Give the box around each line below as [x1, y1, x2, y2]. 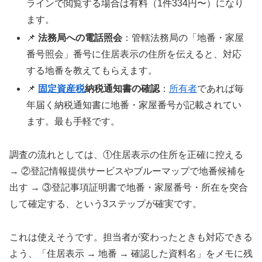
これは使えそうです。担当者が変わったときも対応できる [9, 232, 253, 242]
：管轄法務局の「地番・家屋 [122, 32, 244, 43]
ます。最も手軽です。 [26, 116, 120, 127]
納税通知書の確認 [85, 84, 160, 94]
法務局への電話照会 [38, 32, 123, 43]
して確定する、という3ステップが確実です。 [9, 198, 202, 209]
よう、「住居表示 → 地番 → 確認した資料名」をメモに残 [9, 248, 253, 258]
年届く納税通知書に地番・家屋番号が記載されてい [26, 100, 242, 111]
